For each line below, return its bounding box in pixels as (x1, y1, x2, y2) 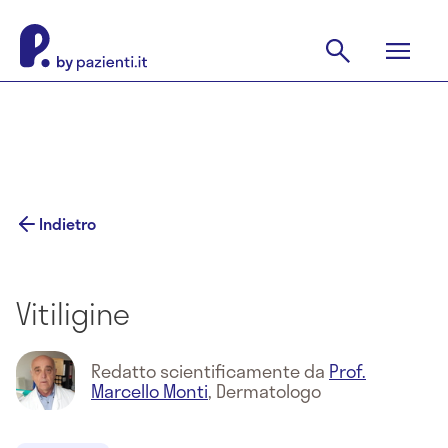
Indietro (39, 211, 96, 236)
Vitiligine (16, 290, 130, 336)
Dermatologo (216, 376, 321, 405)
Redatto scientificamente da (91, 356, 329, 385)
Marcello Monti (91, 376, 208, 405)
